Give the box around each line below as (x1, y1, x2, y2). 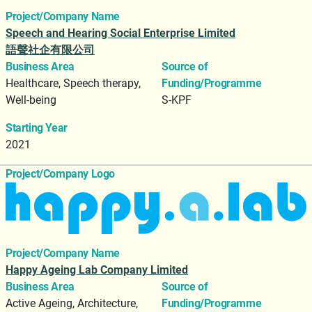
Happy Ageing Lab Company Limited (6, 263, 188, 277)
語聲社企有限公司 (6, 43, 95, 57)
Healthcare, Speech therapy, (6, 77, 141, 91)
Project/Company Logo (6, 167, 115, 181)
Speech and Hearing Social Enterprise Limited (6, 26, 235, 40)
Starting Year (6, 121, 68, 135)
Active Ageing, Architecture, (6, 297, 138, 311)
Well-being (6, 93, 56, 107)
